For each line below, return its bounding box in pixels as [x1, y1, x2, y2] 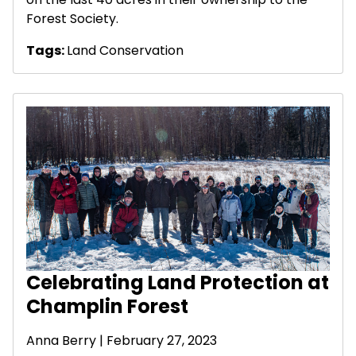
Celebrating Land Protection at [26, 269, 329, 296]
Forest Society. [26, 10, 118, 29]
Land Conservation [67, 41, 184, 60]
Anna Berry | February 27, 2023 [26, 331, 217, 350]
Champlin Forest [26, 293, 188, 320]
